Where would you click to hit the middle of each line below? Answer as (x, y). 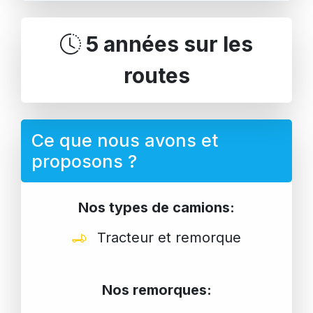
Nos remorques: (156, 290)
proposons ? (84, 162)
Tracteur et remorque (167, 238)
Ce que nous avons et (125, 141)
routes (156, 76)
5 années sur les (169, 44)
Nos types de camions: (156, 208)
